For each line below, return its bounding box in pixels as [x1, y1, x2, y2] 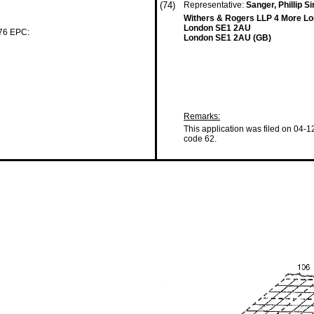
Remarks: [184, 111, 220, 121]
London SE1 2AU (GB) [184, 33, 271, 43]
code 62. [184, 134, 217, 144]
